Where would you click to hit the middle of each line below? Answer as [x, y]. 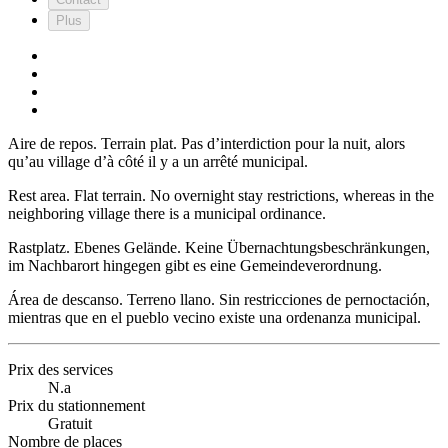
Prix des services [60, 369]
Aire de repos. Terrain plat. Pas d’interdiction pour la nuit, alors [206, 143]
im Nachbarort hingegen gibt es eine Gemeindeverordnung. [195, 265]
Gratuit [70, 423]
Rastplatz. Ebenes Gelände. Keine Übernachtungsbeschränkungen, [219, 247]
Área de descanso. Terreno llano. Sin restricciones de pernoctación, [219, 299]
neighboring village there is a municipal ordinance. [167, 213]
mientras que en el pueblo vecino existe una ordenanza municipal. [214, 317]
